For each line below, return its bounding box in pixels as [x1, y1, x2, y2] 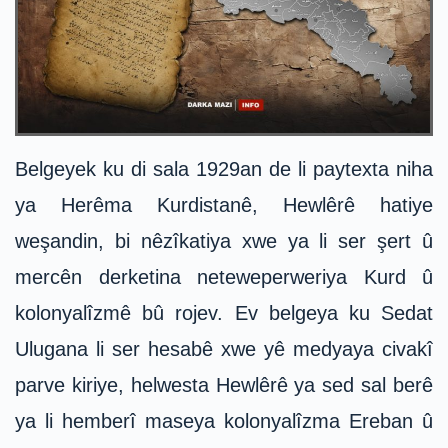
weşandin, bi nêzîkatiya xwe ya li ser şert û [15, 230, 433, 253]
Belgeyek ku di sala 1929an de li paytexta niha [15, 158, 433, 181]
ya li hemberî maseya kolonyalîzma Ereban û [15, 410, 433, 433]
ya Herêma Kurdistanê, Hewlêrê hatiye [15, 194, 433, 217]
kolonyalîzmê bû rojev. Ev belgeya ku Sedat [15, 302, 433, 325]
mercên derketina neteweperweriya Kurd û [15, 266, 433, 289]
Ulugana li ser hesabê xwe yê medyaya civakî [15, 338, 433, 361]
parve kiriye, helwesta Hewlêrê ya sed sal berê [15, 374, 433, 397]
